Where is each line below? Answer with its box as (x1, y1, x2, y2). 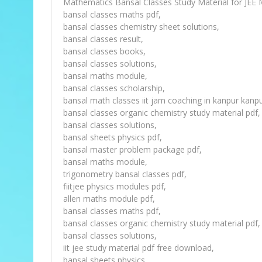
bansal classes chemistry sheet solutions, (63, 21, 219, 33)
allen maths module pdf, (63, 193, 155, 205)
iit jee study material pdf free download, (63, 242, 214, 254)
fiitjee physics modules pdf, (63, 181, 166, 192)
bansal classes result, (63, 33, 143, 45)
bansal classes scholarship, (63, 82, 165, 94)
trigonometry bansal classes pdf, (63, 168, 187, 180)
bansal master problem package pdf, (63, 144, 202, 156)
